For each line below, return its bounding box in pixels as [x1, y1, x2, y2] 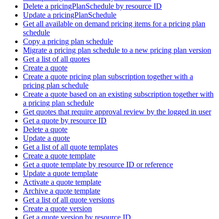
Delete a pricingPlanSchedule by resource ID [23, 1, 162, 10]
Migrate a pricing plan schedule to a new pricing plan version [23, 45, 211, 54]
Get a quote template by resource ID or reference [23, 160, 173, 169]
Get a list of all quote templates [23, 142, 118, 151]
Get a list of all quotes [23, 54, 90, 63]
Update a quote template [23, 169, 98, 177]
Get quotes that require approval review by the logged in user [23, 107, 211, 116]
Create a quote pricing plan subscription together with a [23, 72, 193, 81]
